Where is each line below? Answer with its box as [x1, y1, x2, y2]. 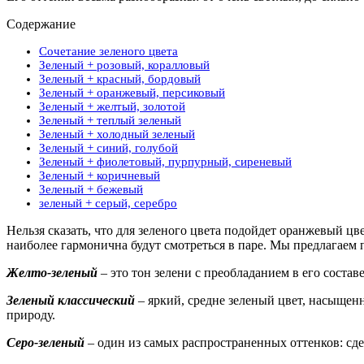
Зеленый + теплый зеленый [39, 113, 181, 127]
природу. [6, 307, 55, 322]
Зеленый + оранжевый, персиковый [39, 85, 225, 99]
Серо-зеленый [6, 335, 84, 349]
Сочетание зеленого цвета [39, 44, 178, 58]
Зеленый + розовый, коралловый [39, 58, 210, 71]
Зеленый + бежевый [39, 182, 143, 196]
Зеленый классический [6, 292, 135, 307]
